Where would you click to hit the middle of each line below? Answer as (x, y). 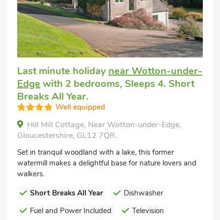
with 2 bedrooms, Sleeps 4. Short (117, 83)
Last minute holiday (63, 71)
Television (148, 210)
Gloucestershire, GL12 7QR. (67, 135)
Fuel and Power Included (71, 210)
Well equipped (80, 107)
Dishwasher (143, 193)
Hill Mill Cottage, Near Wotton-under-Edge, (104, 124)
